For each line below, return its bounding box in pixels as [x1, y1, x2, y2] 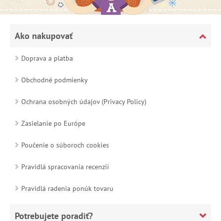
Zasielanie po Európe [21, 118, 85, 128]
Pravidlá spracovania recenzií [21, 162, 109, 171]
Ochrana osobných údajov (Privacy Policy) [21, 97, 147, 106]
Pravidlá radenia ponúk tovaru [21, 184, 113, 193]
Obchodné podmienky [21, 75, 88, 84]
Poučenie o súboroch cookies [21, 140, 109, 149]
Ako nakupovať [15, 30, 73, 41]
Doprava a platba [21, 53, 73, 63]
